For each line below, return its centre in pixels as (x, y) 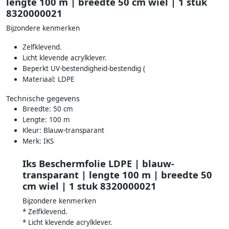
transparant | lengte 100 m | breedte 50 (117, 175)
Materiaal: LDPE (48, 79)
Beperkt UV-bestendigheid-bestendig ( (84, 68)
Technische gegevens (43, 98)
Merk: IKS (38, 141)
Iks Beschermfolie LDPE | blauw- (98, 164)
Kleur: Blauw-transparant (63, 130)
